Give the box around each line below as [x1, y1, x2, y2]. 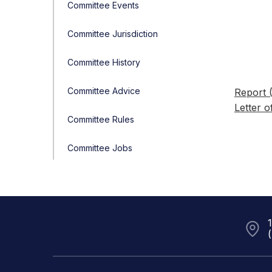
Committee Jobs [67, 143, 132, 153]
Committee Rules [67, 114, 134, 124]
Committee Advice [67, 86, 140, 96]
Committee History [67, 57, 140, 67]
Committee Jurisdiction [67, 29, 158, 39]
